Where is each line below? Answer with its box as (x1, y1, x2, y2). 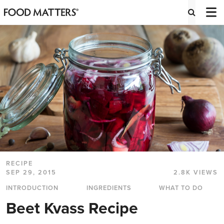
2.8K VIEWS (173, 168, 218, 177)
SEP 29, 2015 (6, 168, 56, 177)
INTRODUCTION (6, 184, 58, 192)
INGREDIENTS (86, 184, 131, 192)
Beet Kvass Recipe (6, 199, 138, 218)
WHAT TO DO (159, 184, 203, 192)
